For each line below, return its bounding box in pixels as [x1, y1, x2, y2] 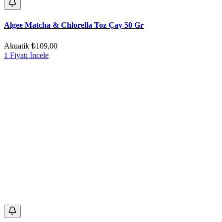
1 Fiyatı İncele [4, 51, 49, 59]
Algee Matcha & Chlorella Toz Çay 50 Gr [4, 20, 144, 29]
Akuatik [4, 41, 29, 50]
